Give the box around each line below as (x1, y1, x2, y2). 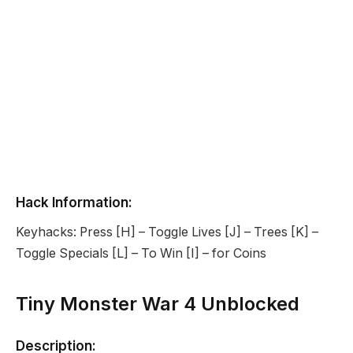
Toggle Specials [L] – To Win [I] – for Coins (16, 246, 266, 262)
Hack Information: (16, 193, 132, 210)
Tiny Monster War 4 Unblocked (16, 292, 299, 315)
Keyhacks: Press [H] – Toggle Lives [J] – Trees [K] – (16, 225, 318, 240)
